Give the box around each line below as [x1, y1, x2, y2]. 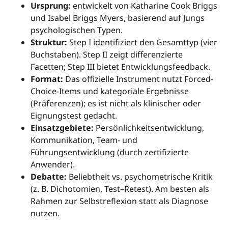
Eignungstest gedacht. [31, 109, 117, 121]
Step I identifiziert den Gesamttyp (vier [67, 36, 217, 48]
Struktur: [31, 36, 67, 48]
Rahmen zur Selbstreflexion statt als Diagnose [31, 195, 208, 207]
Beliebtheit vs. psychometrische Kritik [67, 170, 213, 182]
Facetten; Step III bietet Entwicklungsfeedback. [31, 61, 210, 72]
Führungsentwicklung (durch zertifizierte [31, 146, 189, 158]
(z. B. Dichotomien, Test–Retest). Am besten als [31, 183, 209, 194]
